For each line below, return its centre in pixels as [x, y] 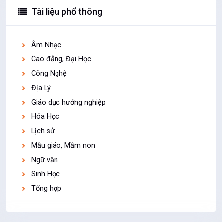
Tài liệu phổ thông [67, 12]
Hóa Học [46, 117]
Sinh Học [46, 174]
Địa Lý [41, 88]
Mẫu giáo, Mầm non [63, 145]
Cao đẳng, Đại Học [61, 59]
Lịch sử [43, 131]
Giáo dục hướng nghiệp [69, 102]
